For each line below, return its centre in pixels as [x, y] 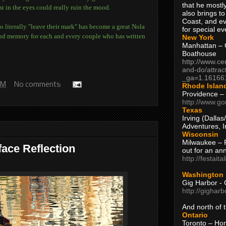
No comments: [38, 85]
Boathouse [199, 53]
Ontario [195, 215]
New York [198, 37]
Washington [203, 174]
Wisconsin [200, 134]
